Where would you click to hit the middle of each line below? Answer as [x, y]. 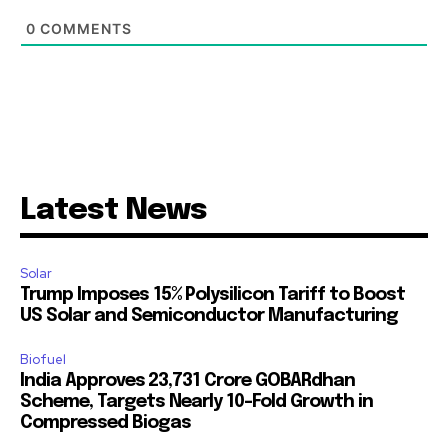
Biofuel [43, 360]
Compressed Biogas [105, 423]
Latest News [113, 211]
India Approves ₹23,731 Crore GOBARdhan [187, 381]
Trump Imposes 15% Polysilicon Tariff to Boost [212, 295]
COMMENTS [84, 29]
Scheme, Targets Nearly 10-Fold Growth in [196, 402]
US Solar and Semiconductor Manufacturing [209, 316]
